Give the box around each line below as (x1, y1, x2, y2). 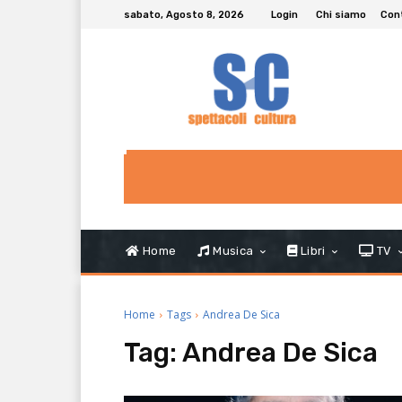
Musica (209, 244, 254, 258)
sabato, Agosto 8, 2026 (124, 8, 244, 21)
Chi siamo (316, 8, 366, 21)
